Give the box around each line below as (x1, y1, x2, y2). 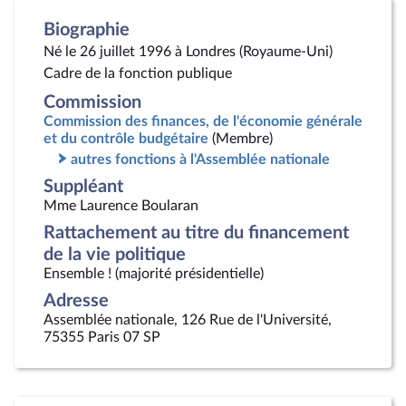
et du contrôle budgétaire (43, 131, 208, 146)
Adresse (43, 292, 109, 310)
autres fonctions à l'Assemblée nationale (71, 152, 330, 167)
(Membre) (212, 131, 273, 146)
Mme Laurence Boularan (43, 198, 198, 213)
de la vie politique (43, 246, 186, 264)
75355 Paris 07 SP (43, 330, 160, 344)
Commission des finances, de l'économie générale (43, 114, 362, 129)
